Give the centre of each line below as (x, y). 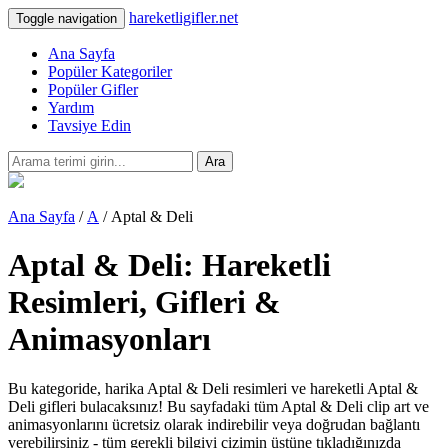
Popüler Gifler (93, 89)
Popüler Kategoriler (110, 71)
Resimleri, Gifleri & (144, 302)
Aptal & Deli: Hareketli (169, 265)
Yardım (71, 107)
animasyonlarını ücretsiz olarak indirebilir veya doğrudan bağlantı (214, 424)
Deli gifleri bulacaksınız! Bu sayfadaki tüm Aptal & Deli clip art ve (218, 406)
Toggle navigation (66, 18)
